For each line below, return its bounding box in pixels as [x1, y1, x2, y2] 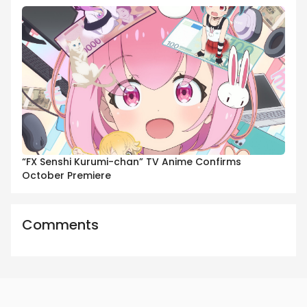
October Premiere [22, 168, 111, 182]
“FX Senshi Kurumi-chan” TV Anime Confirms [22, 154, 241, 169]
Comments [22, 214, 99, 234]
